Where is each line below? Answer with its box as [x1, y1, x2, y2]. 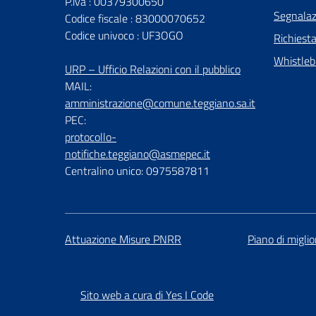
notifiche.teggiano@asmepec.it [65, 145, 210, 163]
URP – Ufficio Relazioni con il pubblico [65, 61, 241, 78]
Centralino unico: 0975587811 [65, 162, 209, 180]
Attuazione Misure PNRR [65, 231, 181, 248]
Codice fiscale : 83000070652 [65, 10, 205, 28]
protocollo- [65, 128, 116, 146]
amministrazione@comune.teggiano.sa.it [65, 95, 255, 112]
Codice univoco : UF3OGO [65, 27, 183, 44]
